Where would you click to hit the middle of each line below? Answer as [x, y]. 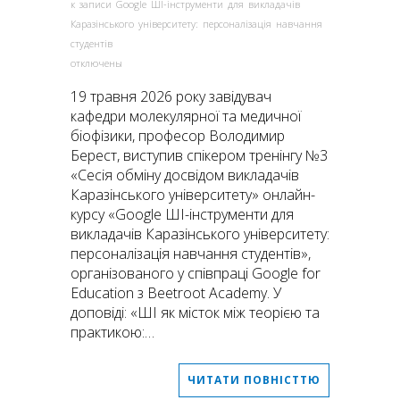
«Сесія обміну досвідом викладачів [185, 175]
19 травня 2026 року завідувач [171, 96]
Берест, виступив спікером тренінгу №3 [199, 155]
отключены [96, 63]
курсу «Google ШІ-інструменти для [182, 214]
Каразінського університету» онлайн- [193, 195]
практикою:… [112, 332]
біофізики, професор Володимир [178, 136]
